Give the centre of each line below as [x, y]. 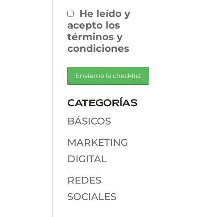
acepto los [94, 25]
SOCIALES [92, 197]
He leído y [105, 14]
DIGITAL [87, 159]
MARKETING [98, 143]
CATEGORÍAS [103, 104]
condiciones [99, 48]
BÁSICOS [89, 121]
